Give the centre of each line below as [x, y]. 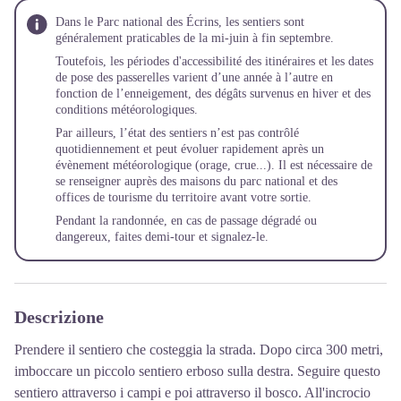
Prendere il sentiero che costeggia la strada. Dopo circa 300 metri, [199, 350]
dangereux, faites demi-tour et [133, 237]
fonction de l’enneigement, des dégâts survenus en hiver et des [213, 94]
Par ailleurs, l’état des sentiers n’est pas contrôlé [177, 133]
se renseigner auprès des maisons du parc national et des [196, 181]
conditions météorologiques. [127, 110]
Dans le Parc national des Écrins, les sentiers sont [180, 22]
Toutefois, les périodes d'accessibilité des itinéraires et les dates [214, 61]
